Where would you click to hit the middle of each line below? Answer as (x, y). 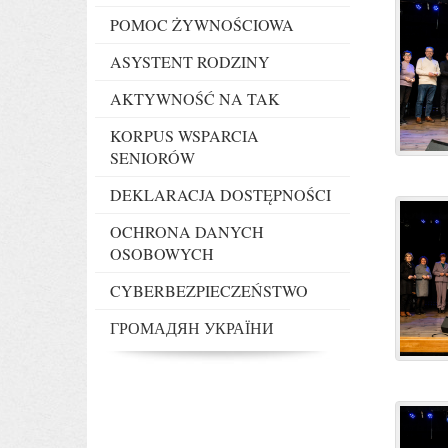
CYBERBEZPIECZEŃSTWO (209, 290)
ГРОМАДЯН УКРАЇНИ (192, 327)
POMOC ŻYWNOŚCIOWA (202, 24)
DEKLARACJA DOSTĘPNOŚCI (220, 194)
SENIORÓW (152, 157)
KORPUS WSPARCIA (184, 135)
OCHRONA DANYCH (187, 231)
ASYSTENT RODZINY (190, 61)
